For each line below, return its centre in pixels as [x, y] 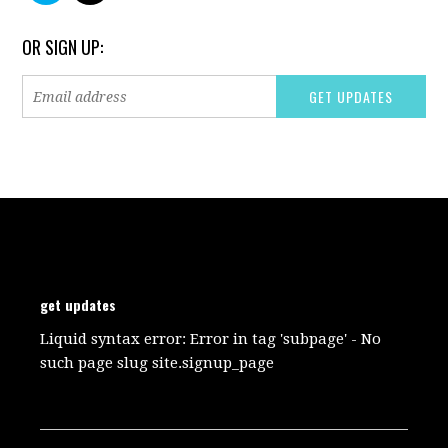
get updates [78, 304]
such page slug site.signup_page [157, 363]
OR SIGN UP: [63, 47]
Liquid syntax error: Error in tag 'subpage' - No [211, 339]
